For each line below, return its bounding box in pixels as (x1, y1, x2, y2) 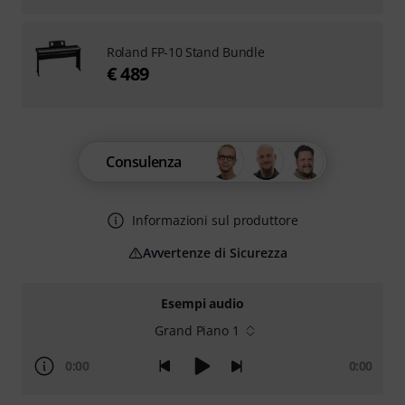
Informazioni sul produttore (132, 212, 298, 229)
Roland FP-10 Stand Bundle (107, 43, 265, 61)
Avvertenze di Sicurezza (143, 244, 287, 261)
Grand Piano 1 (155, 322, 240, 339)
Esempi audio (161, 295, 244, 312)
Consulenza (106, 152, 182, 172)
